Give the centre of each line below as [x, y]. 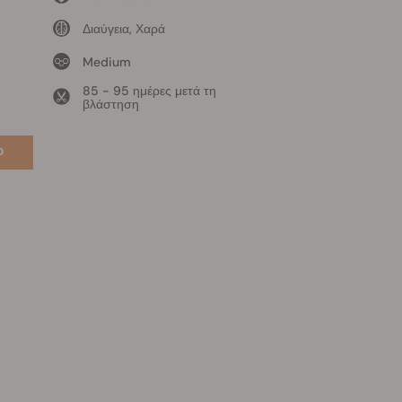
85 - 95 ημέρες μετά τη [149, 90]
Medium [106, 61]
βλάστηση [110, 104]
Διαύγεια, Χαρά [123, 28]
